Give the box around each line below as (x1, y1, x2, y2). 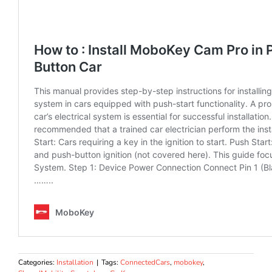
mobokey (174, 257, 203, 267)
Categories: (18, 257, 56, 267)
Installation (56, 257, 93, 267)
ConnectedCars (120, 257, 170, 267)
